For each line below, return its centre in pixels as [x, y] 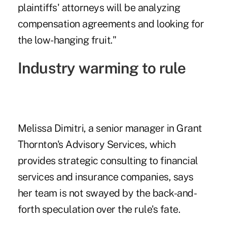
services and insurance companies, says [105, 177]
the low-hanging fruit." [67, 40]
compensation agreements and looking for [111, 24]
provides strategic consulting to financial [108, 160]
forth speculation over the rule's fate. [99, 209]
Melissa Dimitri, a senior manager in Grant [110, 128]
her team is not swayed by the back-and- [107, 193]
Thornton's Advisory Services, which [97, 144]
